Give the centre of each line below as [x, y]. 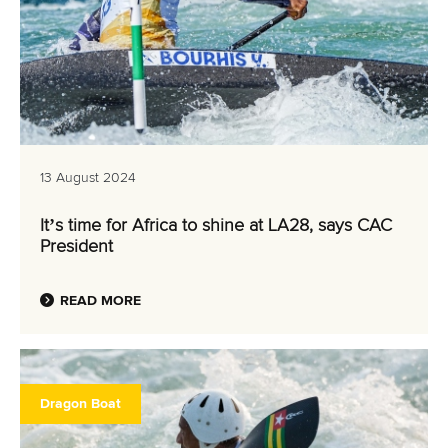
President [76, 247]
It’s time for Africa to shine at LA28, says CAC [216, 226]
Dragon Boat [80, 404]
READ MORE [100, 301]
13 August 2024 [88, 178]
